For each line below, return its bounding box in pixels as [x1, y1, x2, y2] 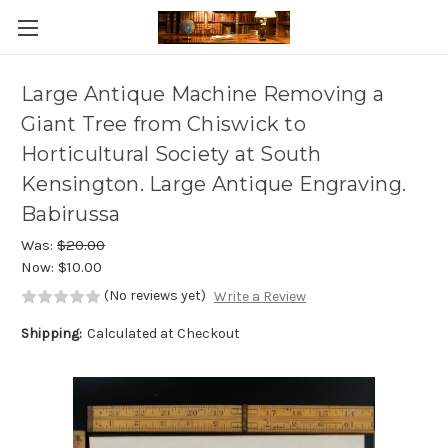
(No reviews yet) [104, 287, 206, 304]
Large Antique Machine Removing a [21, 82, 384, 107]
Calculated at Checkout [86, 325, 240, 343]
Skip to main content [155, 32, 293, 49]
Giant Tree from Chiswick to [21, 112, 306, 137]
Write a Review [213, 288, 306, 306]
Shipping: [21, 325, 82, 343]
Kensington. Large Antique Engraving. [21, 172, 406, 197]
